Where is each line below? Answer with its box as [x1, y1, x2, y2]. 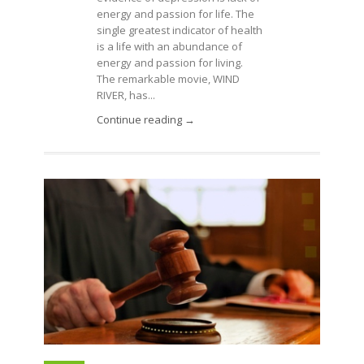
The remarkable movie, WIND [97, 71, 240, 86]
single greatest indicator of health [97, 23, 262, 37]
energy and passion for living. [97, 55, 243, 70]
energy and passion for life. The [97, 6, 254, 21]
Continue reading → [97, 112, 195, 127]
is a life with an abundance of [97, 39, 242, 54]
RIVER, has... [97, 88, 155, 102]
